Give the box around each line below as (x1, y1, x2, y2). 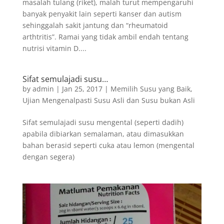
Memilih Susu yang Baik (110, 83, 190, 93)
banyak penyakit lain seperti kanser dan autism (22, 8, 181, 18)
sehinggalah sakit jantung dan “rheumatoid (22, 20, 168, 30)
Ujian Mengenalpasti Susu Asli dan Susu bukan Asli (22, 95, 195, 105)
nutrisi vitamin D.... (22, 43, 86, 53)
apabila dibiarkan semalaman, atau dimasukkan (22, 128, 184, 138)
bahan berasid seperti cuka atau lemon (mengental (22, 140, 194, 150)
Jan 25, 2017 (61, 83, 102, 93)
